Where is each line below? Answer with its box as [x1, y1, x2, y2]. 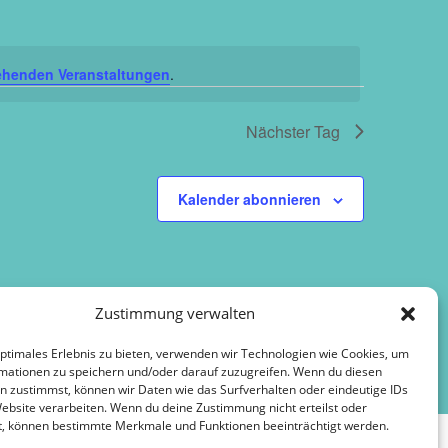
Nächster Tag [246, 120, 340, 143]
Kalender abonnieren [178, 189, 321, 209]
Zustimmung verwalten [94, 303, 255, 323]
